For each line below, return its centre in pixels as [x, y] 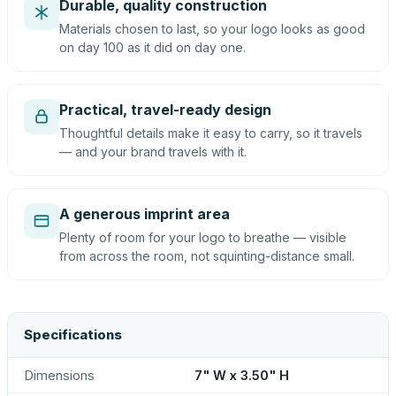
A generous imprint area [145, 214]
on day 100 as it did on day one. [152, 47]
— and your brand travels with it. [153, 152]
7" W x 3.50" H [242, 375]
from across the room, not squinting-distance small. [207, 256]
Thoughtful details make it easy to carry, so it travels [211, 133]
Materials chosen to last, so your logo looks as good [212, 29]
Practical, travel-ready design [165, 110]
